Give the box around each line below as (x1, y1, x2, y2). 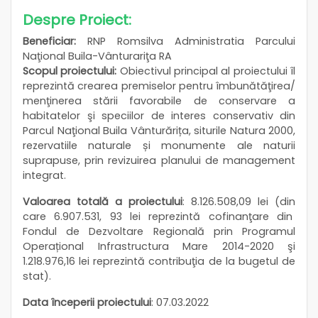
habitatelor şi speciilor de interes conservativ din (23, 108, 295, 123)
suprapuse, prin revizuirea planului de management (23, 153, 295, 168)
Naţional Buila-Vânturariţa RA (23, 48, 172, 63)
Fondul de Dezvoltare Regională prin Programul (23, 224, 295, 238)
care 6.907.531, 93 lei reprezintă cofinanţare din (23, 209, 295, 224)
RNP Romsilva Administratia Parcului (76, 33, 295, 48)
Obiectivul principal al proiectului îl (116, 63, 296, 78)
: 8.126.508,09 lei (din (182, 194, 295, 209)
